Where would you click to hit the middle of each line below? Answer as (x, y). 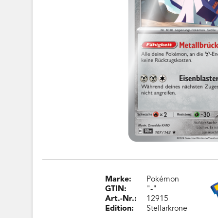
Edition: (120, 209)
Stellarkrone (167, 209)
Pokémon (163, 180)
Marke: (118, 180)
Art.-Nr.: (121, 199)
